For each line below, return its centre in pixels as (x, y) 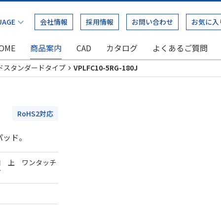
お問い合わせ (152, 22)
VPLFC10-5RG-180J (106, 68)
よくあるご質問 (180, 48)
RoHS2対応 (35, 113)
